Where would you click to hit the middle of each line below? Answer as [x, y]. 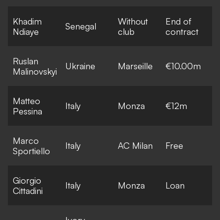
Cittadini [28, 190]
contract [182, 31]
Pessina [27, 111]
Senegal [81, 26]
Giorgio [27, 180]
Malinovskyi [35, 71]
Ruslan [26, 61]
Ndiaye [26, 31]
